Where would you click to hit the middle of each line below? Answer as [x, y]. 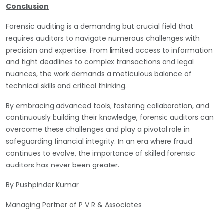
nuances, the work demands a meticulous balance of [99, 74]
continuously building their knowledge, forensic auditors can [110, 117]
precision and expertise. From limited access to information [109, 50]
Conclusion [27, 6]
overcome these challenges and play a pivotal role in [98, 129]
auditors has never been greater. [63, 165]
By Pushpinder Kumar [42, 185]
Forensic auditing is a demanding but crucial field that [100, 26]
